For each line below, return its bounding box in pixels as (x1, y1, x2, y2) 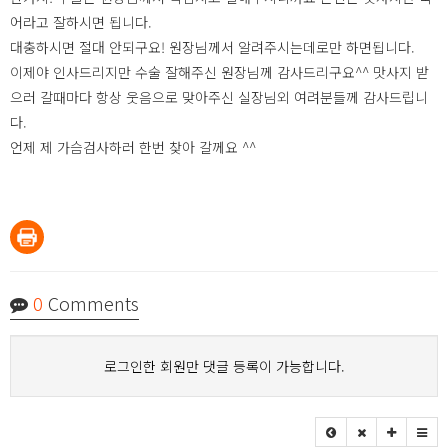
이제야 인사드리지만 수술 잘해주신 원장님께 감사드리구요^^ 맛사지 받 (10, 62, 429, 82)
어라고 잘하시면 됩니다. (10, 12, 152, 32)
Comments (43, 290, 139, 316)
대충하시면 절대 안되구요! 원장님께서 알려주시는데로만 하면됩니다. (10, 37, 415, 57)
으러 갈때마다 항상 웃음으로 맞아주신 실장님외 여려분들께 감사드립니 (10, 87, 428, 107)
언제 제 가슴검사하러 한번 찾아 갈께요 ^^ (10, 137, 256, 157)
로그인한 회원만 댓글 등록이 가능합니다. (103, 356, 345, 376)
